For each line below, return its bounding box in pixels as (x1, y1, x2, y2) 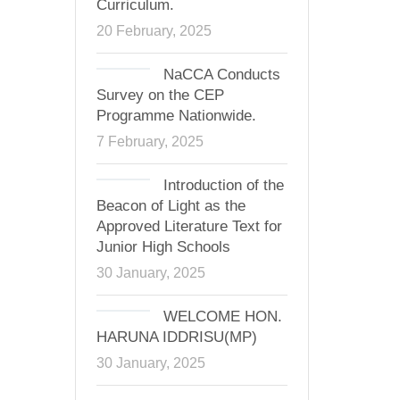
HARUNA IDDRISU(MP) (96, 329, 257, 346)
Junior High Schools (96, 238, 230, 255)
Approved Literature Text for (96, 218, 282, 235)
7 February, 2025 (96, 133, 204, 149)
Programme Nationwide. (96, 107, 256, 124)
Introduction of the (162, 177, 284, 194)
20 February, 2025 (96, 22, 212, 38)
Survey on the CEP (96, 87, 224, 104)
